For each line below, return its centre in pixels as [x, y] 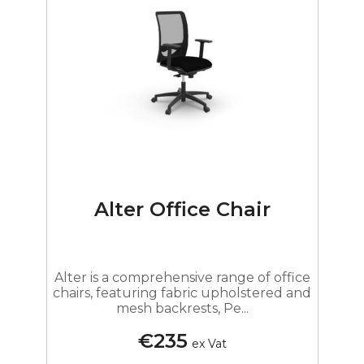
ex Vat [209, 343]
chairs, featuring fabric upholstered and [182, 292]
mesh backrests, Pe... [182, 308]
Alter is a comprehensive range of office [182, 277]
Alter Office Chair [182, 210]
